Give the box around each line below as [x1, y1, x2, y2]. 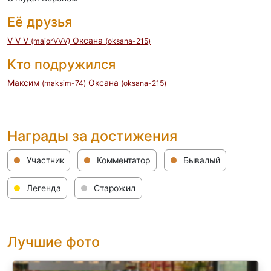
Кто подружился [7, 56, 116, 72]
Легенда [24, 183, 61, 193]
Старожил [91, 183, 136, 193]
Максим [7, 78, 42, 88]
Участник [24, 155, 64, 165]
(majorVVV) [31, 36, 70, 45]
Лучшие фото [7, 233, 100, 251]
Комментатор [94, 155, 151, 165]
